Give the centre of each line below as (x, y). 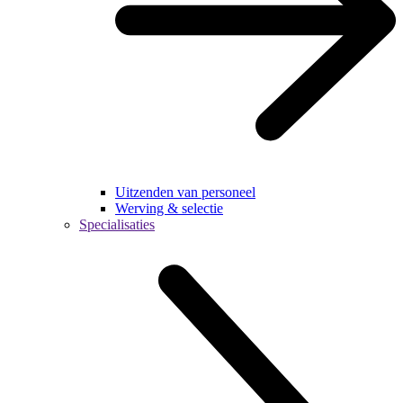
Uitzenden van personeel (185, 192)
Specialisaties (117, 224)
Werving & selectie (169, 208)
